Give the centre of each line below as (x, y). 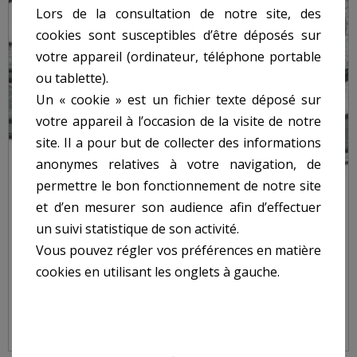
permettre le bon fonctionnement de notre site (178, 185)
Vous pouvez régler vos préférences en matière (178, 250)
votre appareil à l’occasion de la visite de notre (178, 121)
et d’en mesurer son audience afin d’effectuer (178, 207)
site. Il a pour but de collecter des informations (178, 142)
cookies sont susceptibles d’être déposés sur (178, 35)
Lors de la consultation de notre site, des (178, 13)
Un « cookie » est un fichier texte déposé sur (178, 99)
